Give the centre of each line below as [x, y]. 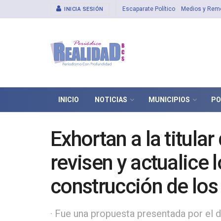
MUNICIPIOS [169, 100]
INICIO [69, 100]
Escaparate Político [148, 9]
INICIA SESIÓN [83, 9]
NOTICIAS [111, 100]
